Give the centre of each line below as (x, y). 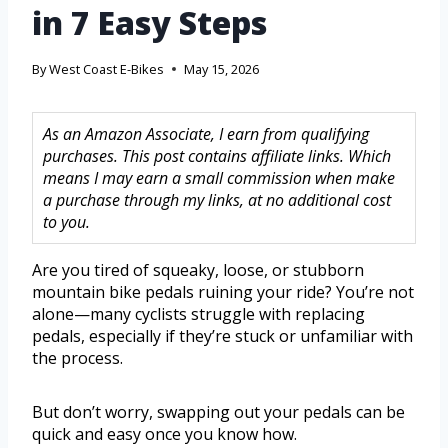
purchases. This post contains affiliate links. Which (217, 156)
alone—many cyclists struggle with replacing (198, 314)
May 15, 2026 (222, 69)
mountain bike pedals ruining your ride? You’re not (223, 292)
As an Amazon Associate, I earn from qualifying (206, 134)
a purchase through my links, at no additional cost (217, 200)
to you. (66, 222)
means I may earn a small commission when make (219, 178)
